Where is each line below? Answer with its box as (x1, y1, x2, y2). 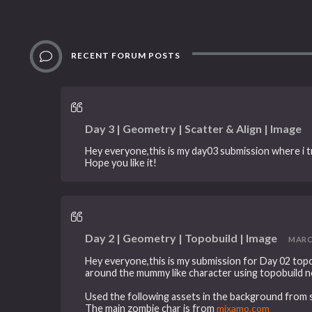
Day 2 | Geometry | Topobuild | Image (85, 231, 278, 245)
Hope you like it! (85, 157, 157, 169)
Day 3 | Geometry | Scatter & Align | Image (85, 121, 302, 135)
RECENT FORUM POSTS (69, 49, 181, 61)
